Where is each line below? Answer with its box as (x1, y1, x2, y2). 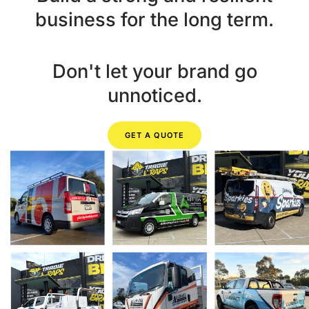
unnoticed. (107, 84, 202, 107)
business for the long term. (35, 8, 274, 31)
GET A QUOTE (125, 130, 184, 140)
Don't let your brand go (52, 60, 257, 83)
